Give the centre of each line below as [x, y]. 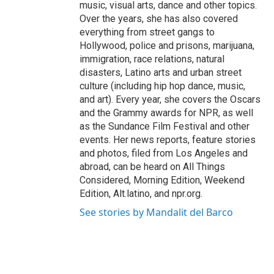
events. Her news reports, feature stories [168, 140]
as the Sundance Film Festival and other [165, 126]
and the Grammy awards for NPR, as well [166, 113]
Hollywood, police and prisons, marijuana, [167, 46]
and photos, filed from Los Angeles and [164, 153]
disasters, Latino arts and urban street [161, 72]
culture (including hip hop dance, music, [162, 86]
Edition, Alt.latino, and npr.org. [141, 194]
